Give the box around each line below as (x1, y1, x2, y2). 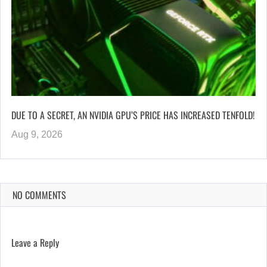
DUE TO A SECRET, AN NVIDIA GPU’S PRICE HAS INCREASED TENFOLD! (11, 107, 254, 122)
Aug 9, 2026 (11, 129, 63, 139)
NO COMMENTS (13, 187, 66, 202)
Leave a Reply (11, 235, 59, 250)
